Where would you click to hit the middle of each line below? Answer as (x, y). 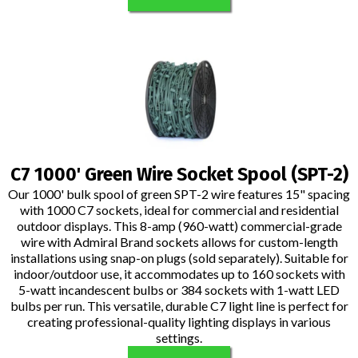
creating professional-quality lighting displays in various (179, 322)
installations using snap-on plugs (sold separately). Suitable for (179, 258)
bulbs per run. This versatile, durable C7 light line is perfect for (179, 306)
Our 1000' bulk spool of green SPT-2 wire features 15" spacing (179, 194)
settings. (179, 338)
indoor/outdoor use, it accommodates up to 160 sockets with (179, 274)
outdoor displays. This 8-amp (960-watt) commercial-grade (179, 226)
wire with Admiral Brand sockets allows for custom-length (179, 242)
